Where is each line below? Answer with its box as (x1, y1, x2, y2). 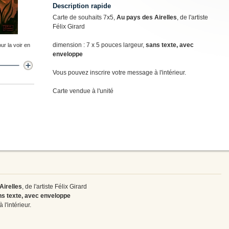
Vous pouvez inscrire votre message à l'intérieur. (53, 68, 186, 76)
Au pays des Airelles (117, 13, 177, 21)
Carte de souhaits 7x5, (53, 13, 117, 21)
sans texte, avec (146, 41, 194, 49)
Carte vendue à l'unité (53, 87, 113, 95)
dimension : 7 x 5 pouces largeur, (53, 41, 146, 49)
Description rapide (53, 2, 111, 10)
